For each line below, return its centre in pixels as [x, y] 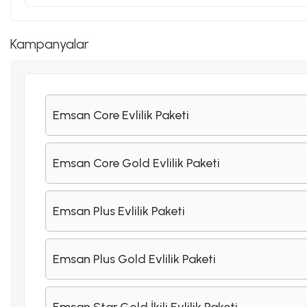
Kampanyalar [50, 44]
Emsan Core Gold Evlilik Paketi [136, 163]
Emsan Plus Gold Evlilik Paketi [134, 259]
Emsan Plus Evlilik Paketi [119, 211]
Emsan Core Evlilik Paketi [121, 115]
